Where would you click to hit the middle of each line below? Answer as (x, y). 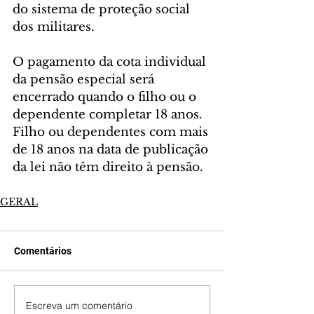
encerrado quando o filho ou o (106, 97)
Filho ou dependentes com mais (112, 132)
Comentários (43, 251)
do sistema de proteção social (103, 9)
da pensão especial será (85, 80)
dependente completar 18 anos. (109, 115)
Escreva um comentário (79, 305)
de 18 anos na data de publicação (112, 150)
